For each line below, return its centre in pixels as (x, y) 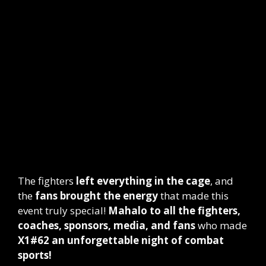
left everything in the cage (143, 181)
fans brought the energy (96, 196)
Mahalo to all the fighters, (174, 211)
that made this (193, 196)
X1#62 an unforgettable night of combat (121, 240)
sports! (35, 255)
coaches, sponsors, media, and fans (107, 226)
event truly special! (63, 211)
